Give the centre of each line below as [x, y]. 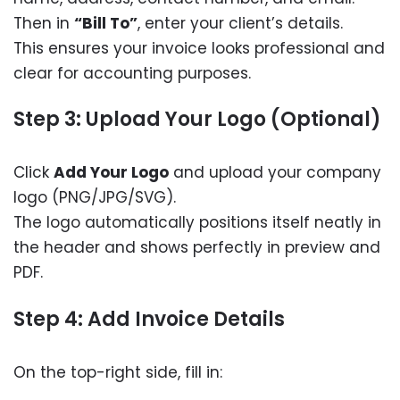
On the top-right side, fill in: [118, 372]
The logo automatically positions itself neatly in [197, 223]
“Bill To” [106, 23]
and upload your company [275, 173]
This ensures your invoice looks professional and [199, 48]
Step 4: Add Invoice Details [149, 319]
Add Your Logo [111, 173]
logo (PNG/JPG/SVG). [95, 198]
